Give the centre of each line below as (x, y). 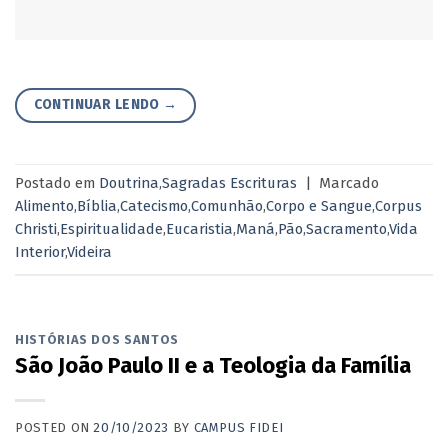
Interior (40, 252)
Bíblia (97, 206)
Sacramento (346, 229)
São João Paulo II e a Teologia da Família (213, 366)
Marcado (349, 183)
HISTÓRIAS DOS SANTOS (97, 339)
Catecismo (154, 206)
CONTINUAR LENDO (98, 105)
